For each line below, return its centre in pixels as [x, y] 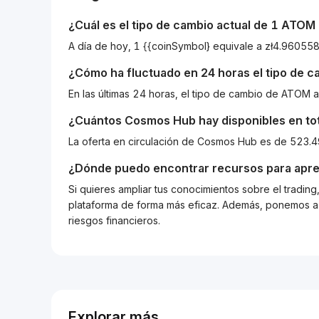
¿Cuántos [96, 120]
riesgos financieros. [114, 220]
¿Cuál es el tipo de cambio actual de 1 [175, 25]
